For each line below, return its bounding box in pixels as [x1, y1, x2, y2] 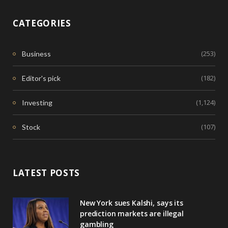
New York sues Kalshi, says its [80, 198, 183, 208]
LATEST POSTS [13, 167, 80, 179]
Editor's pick [22, 74, 61, 83]
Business [22, 49, 51, 59]
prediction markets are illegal [80, 209, 184, 219]
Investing [22, 98, 52, 107]
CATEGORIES [13, 17, 71, 30]
